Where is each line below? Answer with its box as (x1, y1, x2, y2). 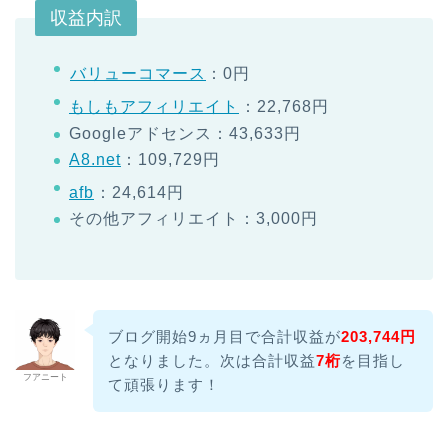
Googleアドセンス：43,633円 (69, 124, 301, 142)
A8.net (69, 151, 121, 169)
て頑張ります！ (107, 376, 220, 394)
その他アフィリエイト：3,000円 (69, 210, 318, 228)
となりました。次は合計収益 (107, 352, 316, 370)
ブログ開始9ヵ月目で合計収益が (107, 328, 341, 346)
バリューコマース (70, 65, 206, 83)
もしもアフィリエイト (69, 98, 239, 116)
